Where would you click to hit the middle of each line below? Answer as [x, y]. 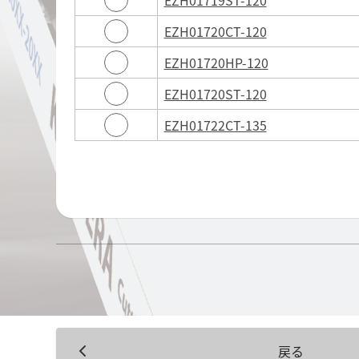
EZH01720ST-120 [215, 93]
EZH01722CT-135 [215, 125]
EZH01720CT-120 [215, 31]
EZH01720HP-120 [216, 62]
